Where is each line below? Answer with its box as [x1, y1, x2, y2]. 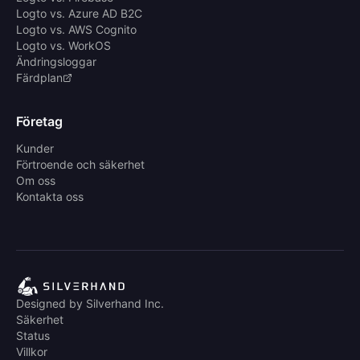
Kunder [16, 141, 54, 155]
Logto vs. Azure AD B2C [16, 6, 142, 20]
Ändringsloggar [16, 54, 96, 68]
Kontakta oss [16, 189, 84, 203]
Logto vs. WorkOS [16, 38, 111, 52]
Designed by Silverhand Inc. [16, 296, 164, 310]
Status [16, 328, 50, 342]
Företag [16, 112, 63, 129]
